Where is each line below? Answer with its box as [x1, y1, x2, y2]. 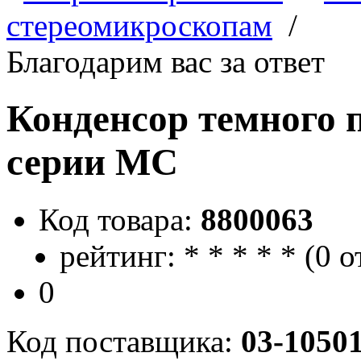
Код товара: [39, 201, 201, 237]
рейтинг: [60, 238, 176, 273]
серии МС [6, 141, 178, 184]
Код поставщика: [6, 323, 241, 359]
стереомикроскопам [6, 8, 272, 43]
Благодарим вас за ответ [6, 44, 325, 79]
